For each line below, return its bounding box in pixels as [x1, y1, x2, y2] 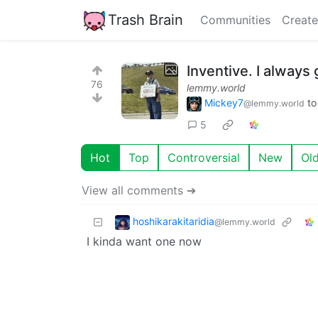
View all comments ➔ [82, 182, 196, 197]
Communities [200, 13, 270, 27]
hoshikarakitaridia [133, 214, 214, 227]
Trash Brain [108, 11, 183, 28]
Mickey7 [204, 97, 243, 109]
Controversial [168, 150, 240, 165]
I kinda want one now [87, 234, 202, 248]
